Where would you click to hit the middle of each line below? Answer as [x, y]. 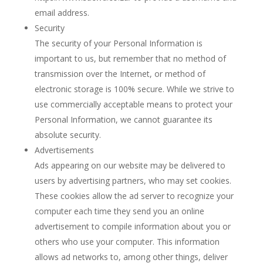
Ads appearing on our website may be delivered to [130, 165]
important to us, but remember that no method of [130, 58]
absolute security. [68, 135]
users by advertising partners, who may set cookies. [133, 181]
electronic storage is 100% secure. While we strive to [134, 89]
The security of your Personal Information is [118, 43]
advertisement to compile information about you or [132, 226]
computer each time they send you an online [119, 211]
